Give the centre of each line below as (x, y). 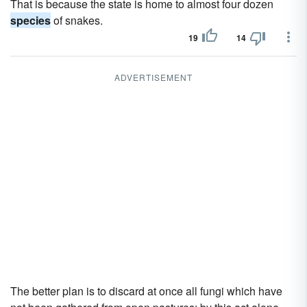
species (30, 20)
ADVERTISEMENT (153, 77)
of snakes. (77, 20)
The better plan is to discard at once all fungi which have (146, 291)
